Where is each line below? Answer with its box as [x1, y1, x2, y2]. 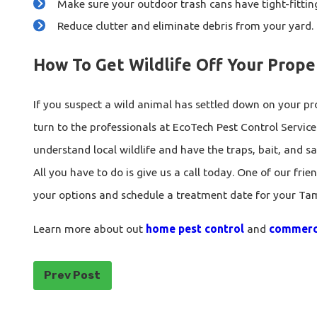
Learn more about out [33, 222, 146, 235]
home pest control [145, 222, 244, 235]
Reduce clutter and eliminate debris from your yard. [57, 18, 314, 32]
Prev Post [44, 268, 101, 282]
